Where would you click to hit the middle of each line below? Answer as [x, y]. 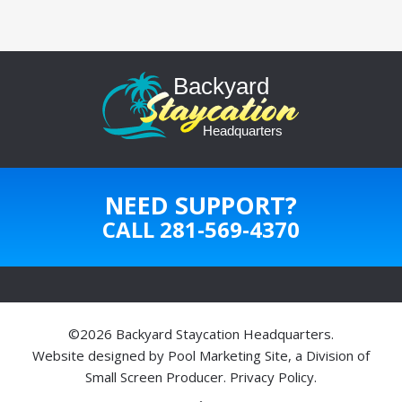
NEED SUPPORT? [201, 205]
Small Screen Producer [154, 376]
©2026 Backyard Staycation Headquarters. [201, 333]
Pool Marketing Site [228, 355]
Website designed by [100, 355]
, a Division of [329, 355]
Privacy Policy [272, 376]
